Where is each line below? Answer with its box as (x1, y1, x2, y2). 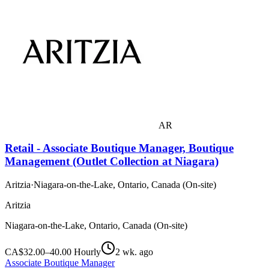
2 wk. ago (115, 247, 153, 258)
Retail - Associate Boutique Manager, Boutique (5, 142, 234, 155)
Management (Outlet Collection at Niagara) (5, 155, 219, 168)
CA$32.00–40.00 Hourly (5, 247, 101, 258)
